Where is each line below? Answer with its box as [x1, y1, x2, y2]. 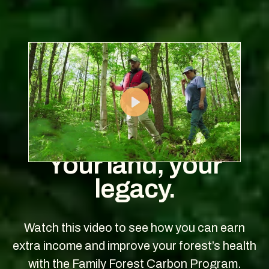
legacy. [94, 174, 175, 203]
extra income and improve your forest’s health [13, 238, 256, 252]
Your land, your [47, 150, 222, 179]
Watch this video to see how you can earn [24, 220, 245, 234]
